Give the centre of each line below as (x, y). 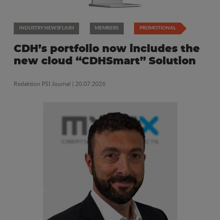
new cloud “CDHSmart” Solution (105, 61)
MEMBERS (107, 28)
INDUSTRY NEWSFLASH (46, 28)
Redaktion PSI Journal (43, 83)
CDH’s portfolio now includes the (107, 49)
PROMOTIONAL (157, 28)
